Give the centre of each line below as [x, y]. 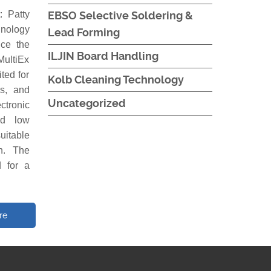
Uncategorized [87, 103]
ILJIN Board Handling [103, 56]
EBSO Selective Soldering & [120, 15]
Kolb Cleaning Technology [116, 80]
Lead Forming [83, 32]
